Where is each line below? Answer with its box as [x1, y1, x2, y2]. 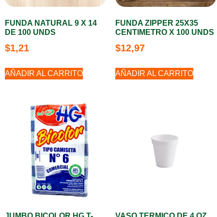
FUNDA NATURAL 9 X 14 [5, 19, 97, 27]
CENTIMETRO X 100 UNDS [115, 28, 214, 36]
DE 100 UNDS [5, 28, 56, 36]
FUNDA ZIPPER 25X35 [115, 19, 198, 27]
